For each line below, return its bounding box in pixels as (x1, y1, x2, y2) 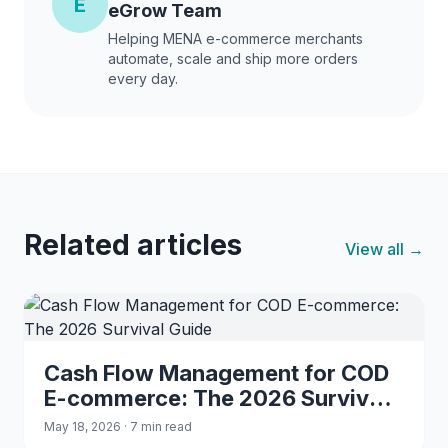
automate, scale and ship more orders (108, 50, 358, 67)
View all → (345, 239, 424, 259)
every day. (108, 70, 178, 87)
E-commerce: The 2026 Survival (44, 385, 388, 411)
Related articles (24, 228, 242, 262)
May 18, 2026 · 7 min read (44, 419, 192, 434)
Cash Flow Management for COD (44, 360, 389, 386)
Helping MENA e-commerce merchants (108, 30, 363, 47)
